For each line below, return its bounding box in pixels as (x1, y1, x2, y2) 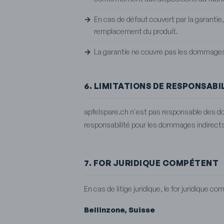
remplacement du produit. (94, 26, 178, 36)
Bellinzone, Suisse (84, 204, 155, 214)
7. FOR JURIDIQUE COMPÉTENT (84, 157, 218, 168)
